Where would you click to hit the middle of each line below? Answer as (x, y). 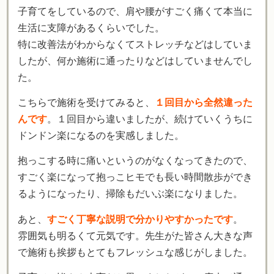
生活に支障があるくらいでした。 (91, 28)
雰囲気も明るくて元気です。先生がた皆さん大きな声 (135, 235)
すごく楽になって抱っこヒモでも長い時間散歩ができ (135, 177)
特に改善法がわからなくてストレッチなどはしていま (135, 44)
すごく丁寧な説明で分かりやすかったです (140, 219)
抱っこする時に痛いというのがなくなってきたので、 (135, 161)
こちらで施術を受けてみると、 (86, 102)
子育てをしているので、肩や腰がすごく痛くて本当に (135, 11)
